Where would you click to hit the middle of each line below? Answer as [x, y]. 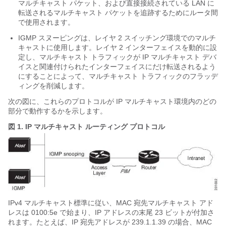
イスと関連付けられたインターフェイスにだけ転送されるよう [117, 67]
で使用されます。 [46, 22]
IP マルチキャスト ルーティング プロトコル [95, 127]
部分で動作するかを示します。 [58, 111]
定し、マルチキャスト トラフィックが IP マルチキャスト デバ [117, 57]
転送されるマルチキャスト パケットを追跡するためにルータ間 [118, 13]
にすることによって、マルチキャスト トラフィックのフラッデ [118, 76]
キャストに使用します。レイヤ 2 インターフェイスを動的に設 [118, 47]
